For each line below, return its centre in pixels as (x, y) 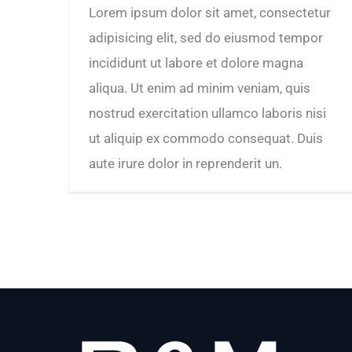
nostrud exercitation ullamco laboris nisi (207, 113)
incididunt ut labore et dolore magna (196, 62)
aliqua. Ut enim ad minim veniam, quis (200, 88)
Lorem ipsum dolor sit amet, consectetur (210, 12)
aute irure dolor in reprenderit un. (185, 163)
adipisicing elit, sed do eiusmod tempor (206, 37)
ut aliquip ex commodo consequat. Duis (206, 138)
